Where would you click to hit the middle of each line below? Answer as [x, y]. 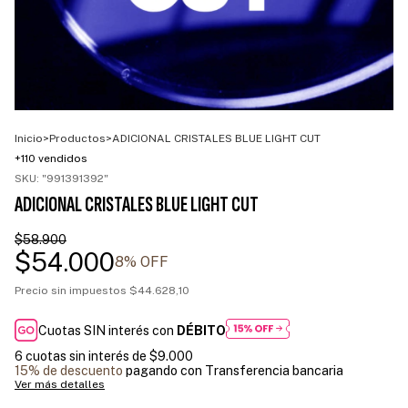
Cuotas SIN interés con [108, 330]
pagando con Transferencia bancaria [233, 371]
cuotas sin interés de [87, 357]
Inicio [29, 138]
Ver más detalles [60, 385]
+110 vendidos [51, 158]
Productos [77, 138]
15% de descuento [69, 371]
